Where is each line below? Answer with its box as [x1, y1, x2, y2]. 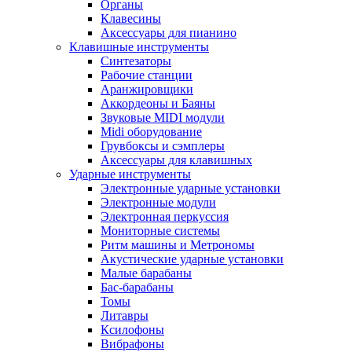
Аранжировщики [101, 82, 193, 96]
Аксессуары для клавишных [101, 153, 252, 167]
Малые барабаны [101, 266, 192, 280]
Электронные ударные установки [101, 181, 280, 195]
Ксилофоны [101, 323, 164, 336]
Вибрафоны [101, 337, 164, 350]
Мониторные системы [101, 224, 220, 237]
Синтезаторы [101, 54, 171, 68]
